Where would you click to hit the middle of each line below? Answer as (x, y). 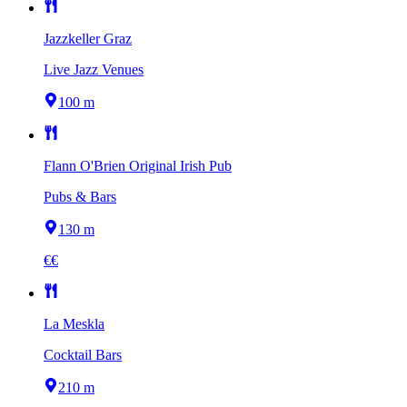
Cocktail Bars (83, 355)
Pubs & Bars (80, 197)
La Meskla (74, 324)
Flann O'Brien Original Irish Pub (138, 166)
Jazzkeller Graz (88, 39)
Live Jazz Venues (94, 70)
